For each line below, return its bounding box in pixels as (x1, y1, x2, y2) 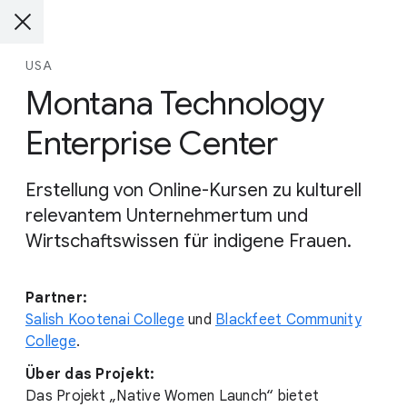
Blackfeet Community (215, 311, 362, 329)
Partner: (25, 289, 87, 307)
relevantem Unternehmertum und (25, 204, 308, 227)
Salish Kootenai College (25, 311, 184, 329)
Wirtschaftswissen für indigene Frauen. (25, 230, 352, 253)
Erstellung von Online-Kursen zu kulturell (25, 179, 362, 202)
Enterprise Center (25, 123, 278, 164)
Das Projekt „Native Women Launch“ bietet (25, 387, 319, 405)
